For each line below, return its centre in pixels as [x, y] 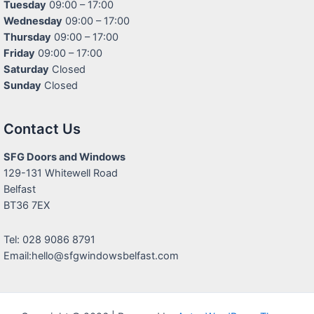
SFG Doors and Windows [64, 157]
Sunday [22, 85]
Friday [19, 53]
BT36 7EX [27, 206]
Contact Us [42, 129]
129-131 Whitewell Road [61, 173]
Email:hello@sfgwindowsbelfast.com [91, 255]
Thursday [27, 37]
